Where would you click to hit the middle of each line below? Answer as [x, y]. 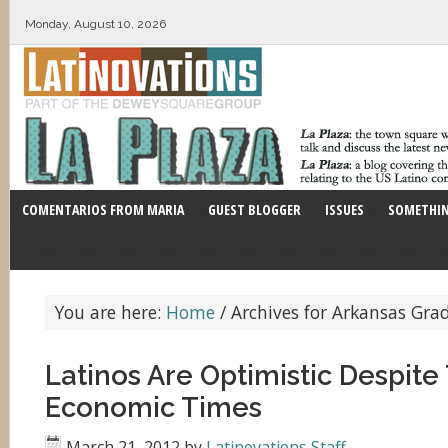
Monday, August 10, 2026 [95, 24]
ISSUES [344, 209]
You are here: [110, 312]
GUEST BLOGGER [254, 209]
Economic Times [153, 407]
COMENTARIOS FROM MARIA [103, 209]
